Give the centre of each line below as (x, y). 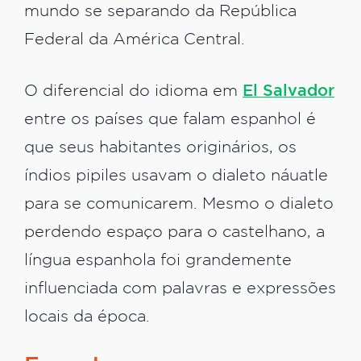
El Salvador (288, 92)
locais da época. (87, 317)
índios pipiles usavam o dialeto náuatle (176, 176)
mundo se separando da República (160, 11)
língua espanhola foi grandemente (158, 261)
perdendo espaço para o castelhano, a (174, 233)
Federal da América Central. (135, 39)
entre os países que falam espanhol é (170, 120)
